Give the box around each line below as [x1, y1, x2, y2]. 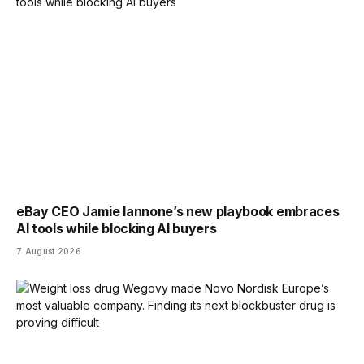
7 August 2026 [16, 246, 81, 257]
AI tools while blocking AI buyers [16, 220, 217, 237]
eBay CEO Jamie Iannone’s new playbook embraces [16, 203, 340, 220]
